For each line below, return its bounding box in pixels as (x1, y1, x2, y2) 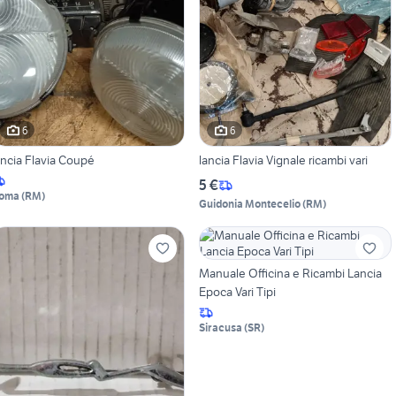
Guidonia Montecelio (198, 197, 301, 211)
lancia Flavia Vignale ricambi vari (198, 152, 368, 169)
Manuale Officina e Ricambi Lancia (198, 265, 382, 282)
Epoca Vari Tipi (198, 284, 276, 301)
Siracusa (198, 321, 242, 335)
